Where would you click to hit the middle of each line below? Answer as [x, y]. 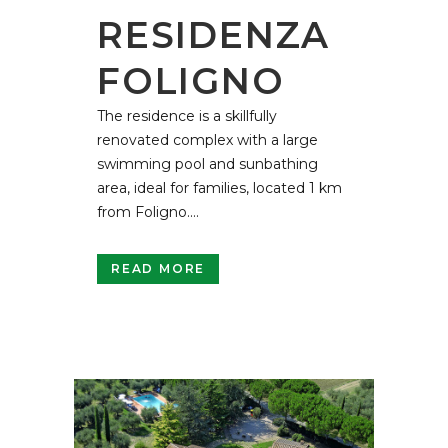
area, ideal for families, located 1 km [219, 188]
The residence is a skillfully [187, 116]
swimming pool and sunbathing [207, 164]
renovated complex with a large [207, 140]
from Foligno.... [148, 212]
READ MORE [158, 269]
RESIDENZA [214, 35]
